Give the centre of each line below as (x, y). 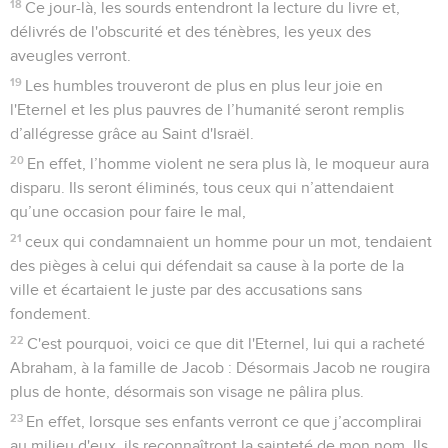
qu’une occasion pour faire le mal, (128, 211)
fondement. (50, 313)
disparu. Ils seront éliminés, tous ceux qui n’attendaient (202, 187)
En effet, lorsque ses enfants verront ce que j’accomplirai (224, 421)
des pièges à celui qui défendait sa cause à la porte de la (207, 265)
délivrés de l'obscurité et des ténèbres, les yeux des (190, 31)
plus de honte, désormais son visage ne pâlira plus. (187, 391)
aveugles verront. (70, 55)
